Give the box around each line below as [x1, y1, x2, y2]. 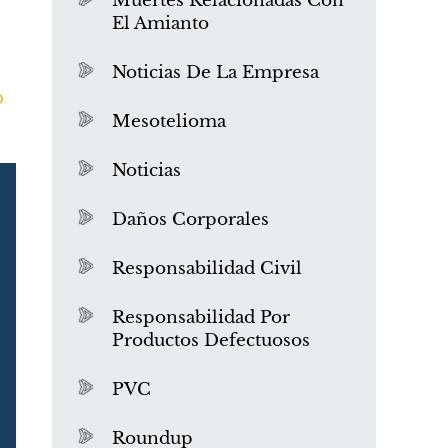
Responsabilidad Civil [112, 258, 302, 279]
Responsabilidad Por [112, 307, 290, 328]
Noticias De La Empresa [112, 62, 319, 83]
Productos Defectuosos [112, 330, 310, 351]
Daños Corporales [112, 209, 269, 230]
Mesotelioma [112, 111, 226, 132]
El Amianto [112, 13, 209, 34]
